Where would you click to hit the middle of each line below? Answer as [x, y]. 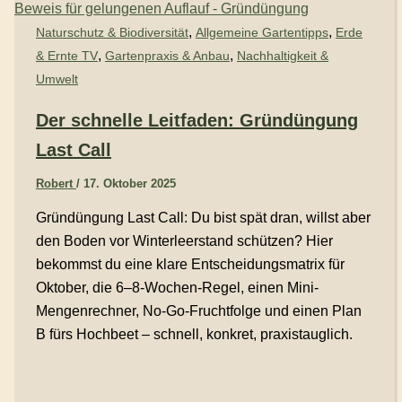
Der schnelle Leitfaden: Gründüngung [197, 120]
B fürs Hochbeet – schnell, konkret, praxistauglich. [194, 334]
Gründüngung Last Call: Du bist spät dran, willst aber [203, 217]
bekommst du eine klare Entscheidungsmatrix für [190, 264]
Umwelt [57, 79]
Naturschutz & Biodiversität [112, 33]
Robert [56, 183]
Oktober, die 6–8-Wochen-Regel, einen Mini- [177, 287]
